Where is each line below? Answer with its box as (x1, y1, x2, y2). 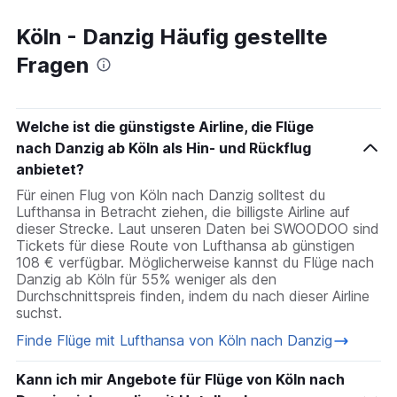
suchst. (16, 304, 62, 323)
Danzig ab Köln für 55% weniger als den (16, 270, 276, 289)
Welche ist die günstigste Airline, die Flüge (16, 118, 314, 136)
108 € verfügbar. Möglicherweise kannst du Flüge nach (16, 253, 374, 272)
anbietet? (16, 160, 84, 179)
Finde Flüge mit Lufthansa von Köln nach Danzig (16, 331, 332, 350)
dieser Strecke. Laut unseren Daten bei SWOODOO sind (16, 220, 379, 238)
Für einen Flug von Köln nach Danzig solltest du (16, 186, 325, 205)
